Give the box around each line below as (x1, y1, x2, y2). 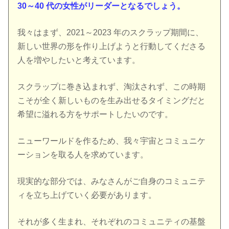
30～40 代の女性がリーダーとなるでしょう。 (17, 1, 186, 10)
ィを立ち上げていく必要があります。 (17, 191, 157, 200)
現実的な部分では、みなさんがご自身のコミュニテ (17, 177, 206, 186)
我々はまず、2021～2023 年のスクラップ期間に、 (17, 28, 204, 37)
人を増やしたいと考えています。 (17, 55, 141, 64)
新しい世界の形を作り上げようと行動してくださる (17, 41, 206, 51)
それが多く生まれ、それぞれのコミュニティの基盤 (17, 217, 206, 226)
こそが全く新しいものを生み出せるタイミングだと (17, 96, 206, 105)
